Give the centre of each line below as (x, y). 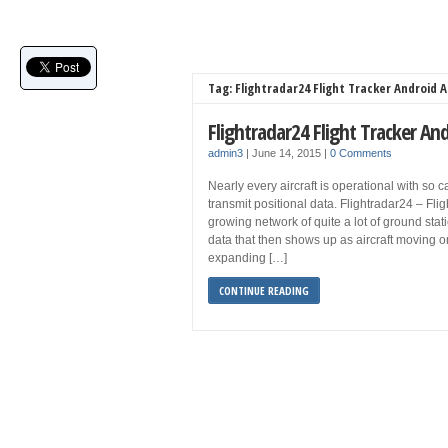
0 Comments (361, 153)
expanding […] (247, 258)
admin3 (225, 153)
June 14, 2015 (288, 153)
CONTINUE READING (264, 290)
